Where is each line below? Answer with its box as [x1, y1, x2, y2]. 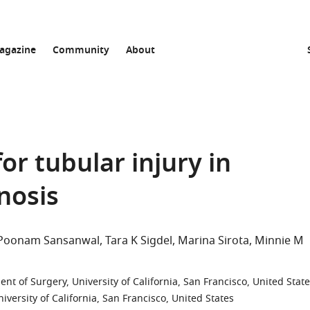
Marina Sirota [178, 232, 249, 249]
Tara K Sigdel [105, 232, 172, 249]
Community [53, 43, 109, 59]
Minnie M [255, 232, 304, 249]
